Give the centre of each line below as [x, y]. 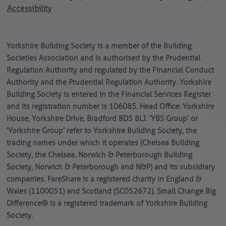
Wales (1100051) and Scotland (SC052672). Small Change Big [111, 191]
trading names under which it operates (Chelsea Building [103, 143]
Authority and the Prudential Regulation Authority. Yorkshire [109, 82]
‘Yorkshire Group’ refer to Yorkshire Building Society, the [101, 131]
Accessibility [29, 8]
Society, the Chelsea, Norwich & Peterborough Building [99, 155]
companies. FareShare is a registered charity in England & [104, 179]
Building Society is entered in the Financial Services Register [108, 95]
